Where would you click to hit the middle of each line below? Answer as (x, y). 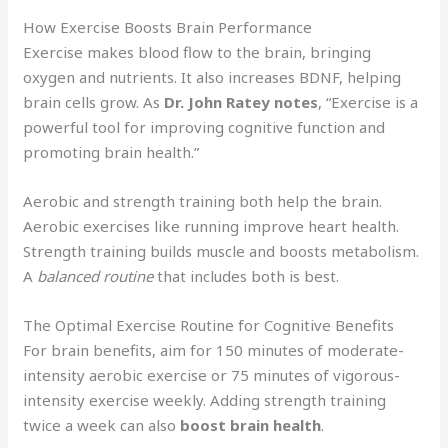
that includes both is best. (246, 275)
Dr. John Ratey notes (241, 101)
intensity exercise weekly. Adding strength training (205, 399)
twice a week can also (102, 424)
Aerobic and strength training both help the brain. (203, 200)
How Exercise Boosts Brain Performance (168, 26)
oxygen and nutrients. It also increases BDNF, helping (212, 76)
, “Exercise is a (368, 101)
